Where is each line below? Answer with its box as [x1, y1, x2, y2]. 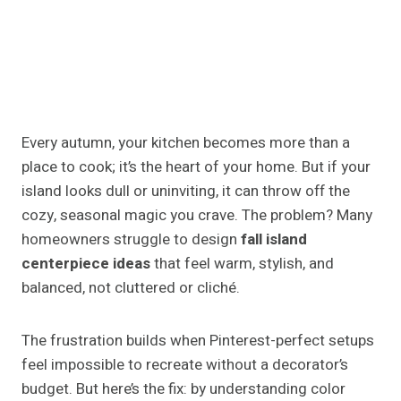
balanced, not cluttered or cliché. [21, 277, 240, 300]
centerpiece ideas [21, 252, 150, 276]
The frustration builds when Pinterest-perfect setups [21, 329, 374, 353]
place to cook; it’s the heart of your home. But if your [21, 156, 371, 179]
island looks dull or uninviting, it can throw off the [21, 180, 350, 203]
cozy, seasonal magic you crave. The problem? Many [21, 204, 372, 227]
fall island [241, 228, 307, 252]
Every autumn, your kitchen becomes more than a [21, 132, 350, 155]
